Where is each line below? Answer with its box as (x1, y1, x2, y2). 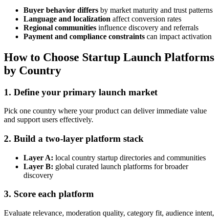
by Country (4, 64, 61, 77)
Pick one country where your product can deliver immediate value (4, 107, 207, 115)
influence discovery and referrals (96, 23, 198, 32)
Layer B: (23, 162, 53, 171)
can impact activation (145, 32, 212, 41)
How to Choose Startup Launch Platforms (4, 50, 214, 64)
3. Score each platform (4, 189, 94, 199)
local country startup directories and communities (53, 153, 206, 162)
